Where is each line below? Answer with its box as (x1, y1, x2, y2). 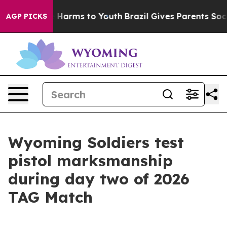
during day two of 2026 (8, 169, 190, 188)
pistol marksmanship (8, 151, 173, 170)
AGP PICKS (6, 12, 47, 21)
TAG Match (8, 187, 93, 207)
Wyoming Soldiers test (8, 133, 184, 152)
